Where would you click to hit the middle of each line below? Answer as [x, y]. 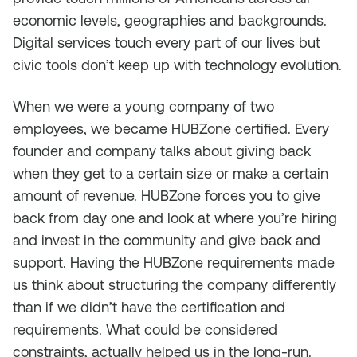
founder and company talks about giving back [162, 151]
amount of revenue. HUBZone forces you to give [167, 196]
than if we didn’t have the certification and [149, 307]
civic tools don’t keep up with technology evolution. [177, 65]
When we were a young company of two [143, 106]
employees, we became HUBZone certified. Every [171, 129]
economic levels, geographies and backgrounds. [170, 20]
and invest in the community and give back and [167, 240]
